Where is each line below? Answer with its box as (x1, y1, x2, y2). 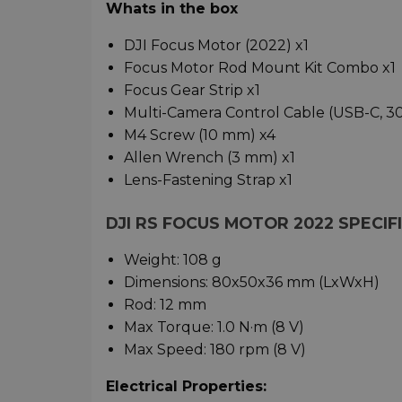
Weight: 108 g (124, 250, 222, 268)
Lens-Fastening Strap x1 (124, 170, 293, 188)
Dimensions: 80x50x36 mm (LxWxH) (124, 273, 380, 291)
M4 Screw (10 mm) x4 (124, 126, 275, 144)
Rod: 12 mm (124, 295, 206, 313)
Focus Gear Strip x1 (124, 81, 260, 99)
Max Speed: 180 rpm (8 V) (124, 340, 306, 358)
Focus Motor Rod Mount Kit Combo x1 (124, 58, 396, 76)
